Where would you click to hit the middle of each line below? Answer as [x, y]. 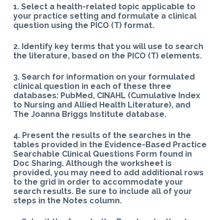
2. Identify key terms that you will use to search [108, 46]
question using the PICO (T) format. [83, 25]
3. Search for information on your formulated [104, 77]
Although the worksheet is [119, 163]
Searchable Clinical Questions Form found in [102, 154]
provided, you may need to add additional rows [108, 172]
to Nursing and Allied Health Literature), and [102, 105]
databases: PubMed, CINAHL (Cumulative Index [107, 95]
